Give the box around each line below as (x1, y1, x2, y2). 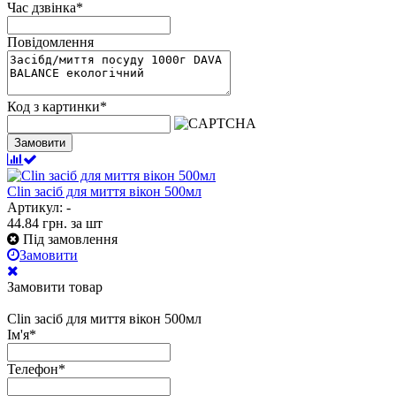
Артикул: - (7, 200, 71, 216)
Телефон (7, 362, 58, 377)
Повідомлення (7, 34, 94, 50)
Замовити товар (7, 279, 103, 295)
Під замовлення (23, 232, 118, 247)
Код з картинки (7, 99, 100, 115)
